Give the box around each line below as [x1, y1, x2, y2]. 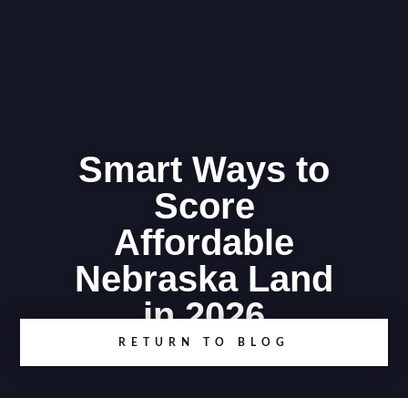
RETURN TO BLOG [118, 337, 290, 348]
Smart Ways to [78, 149, 330, 189]
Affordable [114, 222, 294, 262]
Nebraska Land [75, 259, 333, 299]
